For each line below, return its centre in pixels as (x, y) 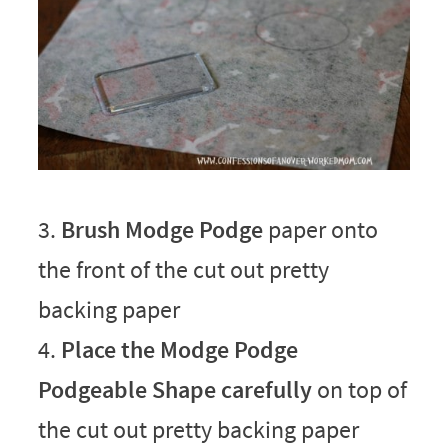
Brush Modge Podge (161, 229)
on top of (359, 389)
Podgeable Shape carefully (174, 389)
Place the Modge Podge (179, 349)
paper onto (320, 229)
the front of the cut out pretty (183, 269)
